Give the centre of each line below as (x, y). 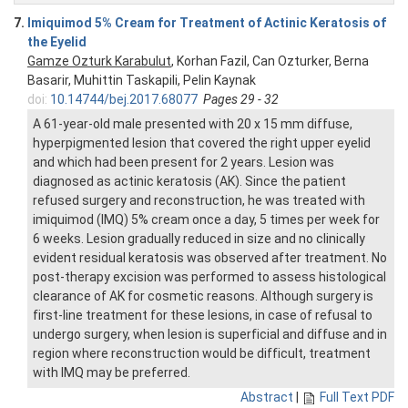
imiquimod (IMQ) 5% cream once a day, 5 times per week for (206, 220)
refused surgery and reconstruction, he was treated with (199, 201)
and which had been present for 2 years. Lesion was (184, 163)
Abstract (267, 398)
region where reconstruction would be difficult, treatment (202, 354)
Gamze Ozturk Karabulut (99, 61)
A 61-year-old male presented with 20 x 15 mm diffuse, (193, 124)
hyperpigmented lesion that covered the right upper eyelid (202, 143)
